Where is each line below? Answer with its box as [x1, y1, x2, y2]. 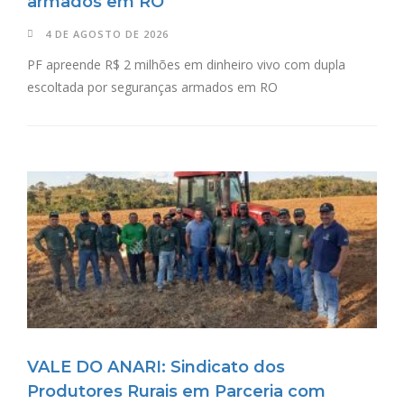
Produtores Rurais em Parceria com [27, 381, 326, 402]
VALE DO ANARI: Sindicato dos [27, 357, 285, 378]
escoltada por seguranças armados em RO [27, 78, 278, 96]
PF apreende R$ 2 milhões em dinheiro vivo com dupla [27, 55, 345, 73]
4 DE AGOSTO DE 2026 [45, 26, 169, 41]
